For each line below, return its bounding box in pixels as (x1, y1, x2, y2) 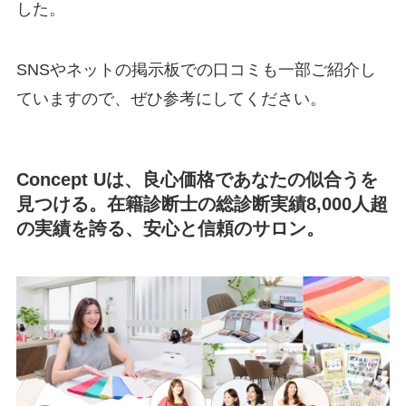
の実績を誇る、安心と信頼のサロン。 (15, 217, 324, 238)
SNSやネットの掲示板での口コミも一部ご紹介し (15, 61, 376, 80)
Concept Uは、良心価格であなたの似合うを (15, 169, 378, 189)
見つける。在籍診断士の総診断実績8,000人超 (15, 193, 388, 214)
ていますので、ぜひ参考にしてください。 (15, 90, 326, 109)
